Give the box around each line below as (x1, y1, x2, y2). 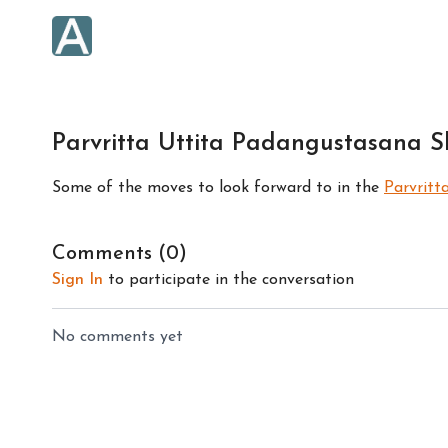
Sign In (52, 272, 103, 288)
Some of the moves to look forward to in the (52, 180, 384, 196)
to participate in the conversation (103, 272, 354, 288)
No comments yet (52, 329, 183, 345)
